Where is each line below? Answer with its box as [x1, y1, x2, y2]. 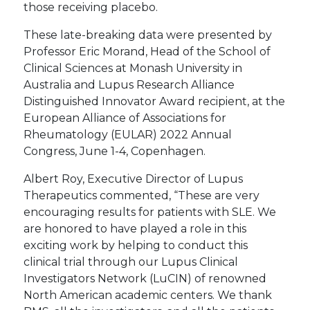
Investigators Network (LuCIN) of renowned [24, 272, 267, 286]
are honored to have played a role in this [24, 222, 247, 236]
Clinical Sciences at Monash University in [24, 62, 243, 75]
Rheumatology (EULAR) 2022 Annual [24, 128, 232, 142]
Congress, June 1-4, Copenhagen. [24, 145, 206, 158]
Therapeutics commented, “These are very [24, 189, 260, 203]
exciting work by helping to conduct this [24, 239, 248, 253]
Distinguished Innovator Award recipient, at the [24, 95, 286, 109]
